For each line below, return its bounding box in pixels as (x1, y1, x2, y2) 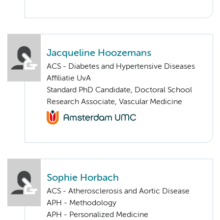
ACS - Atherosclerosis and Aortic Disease (47, 187, 190, 195)
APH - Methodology (47, 199, 116, 207)
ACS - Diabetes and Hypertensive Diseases (47, 62, 195, 71)
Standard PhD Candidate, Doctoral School (47, 86, 192, 94)
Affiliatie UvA (47, 74, 91, 82)
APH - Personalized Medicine (47, 211, 148, 219)
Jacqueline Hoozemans (47, 48, 151, 58)
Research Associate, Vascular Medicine (47, 98, 182, 106)
